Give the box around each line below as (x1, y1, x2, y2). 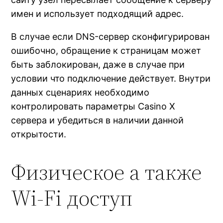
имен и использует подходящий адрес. (11, 8, 184, 19)
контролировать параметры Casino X (11, 101, 176, 111)
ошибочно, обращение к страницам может (11, 45, 202, 56)
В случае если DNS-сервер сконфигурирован (11, 31, 210, 42)
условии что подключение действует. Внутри (11, 73, 211, 84)
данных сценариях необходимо (11, 87, 150, 98)
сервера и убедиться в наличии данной (11, 114, 184, 125)
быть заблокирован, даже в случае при (11, 59, 185, 70)
